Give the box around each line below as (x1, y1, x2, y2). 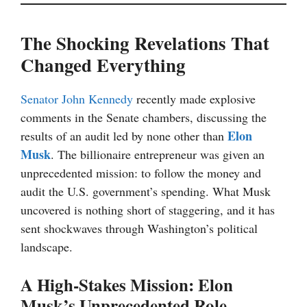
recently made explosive (133, 90, 256, 108)
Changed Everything (21, 51, 186, 79)
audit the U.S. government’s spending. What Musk (21, 183, 271, 200)
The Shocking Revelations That (21, 29, 269, 57)
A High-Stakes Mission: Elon (21, 272, 233, 298)
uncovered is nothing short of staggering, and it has (21, 201, 275, 219)
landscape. (21, 238, 73, 256)
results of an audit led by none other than (21, 127, 228, 145)
